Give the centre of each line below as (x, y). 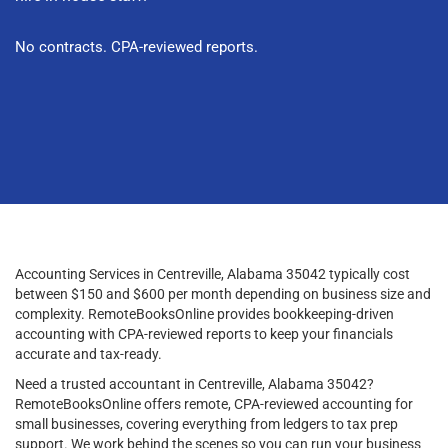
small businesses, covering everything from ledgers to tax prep (206, 423)
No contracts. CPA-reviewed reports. (136, 46)
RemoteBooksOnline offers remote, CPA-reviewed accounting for (214, 403)
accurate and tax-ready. (88, 353)
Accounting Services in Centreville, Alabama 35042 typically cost (212, 273)
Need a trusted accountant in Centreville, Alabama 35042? (194, 383)
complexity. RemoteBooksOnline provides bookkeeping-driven (204, 313)
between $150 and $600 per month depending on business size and (223, 293)
